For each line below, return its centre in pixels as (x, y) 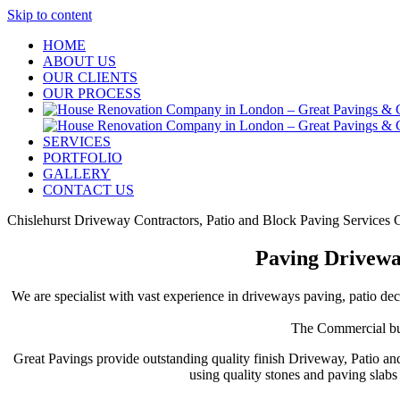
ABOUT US (79, 61)
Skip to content (50, 15)
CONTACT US (88, 190)
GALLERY (77, 174)
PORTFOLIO (83, 158)
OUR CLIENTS (90, 77)
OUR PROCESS (92, 93)
